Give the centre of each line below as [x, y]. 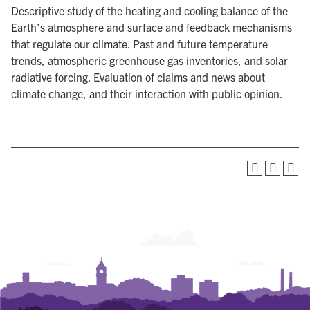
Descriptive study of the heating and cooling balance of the [149, 10]
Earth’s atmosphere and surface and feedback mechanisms [152, 27]
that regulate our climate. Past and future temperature [139, 44]
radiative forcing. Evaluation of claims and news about [138, 77]
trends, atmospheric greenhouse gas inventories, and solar [149, 60]
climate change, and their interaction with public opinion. [147, 93]
